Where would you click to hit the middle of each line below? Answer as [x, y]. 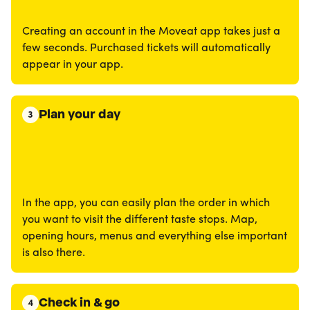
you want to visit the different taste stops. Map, [140, 220]
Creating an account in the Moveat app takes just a [151, 32]
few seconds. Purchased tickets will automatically [146, 48]
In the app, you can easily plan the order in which [146, 203]
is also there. [54, 253]
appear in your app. [73, 65]
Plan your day [80, 114]
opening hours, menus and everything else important [155, 237]
